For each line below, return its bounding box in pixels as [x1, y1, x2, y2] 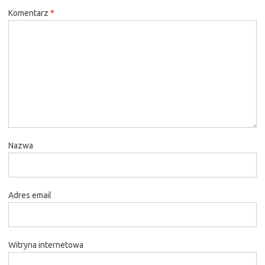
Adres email [8, 190, 51, 200]
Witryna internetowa [8, 240, 83, 250]
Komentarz [8, 8, 50, 18]
